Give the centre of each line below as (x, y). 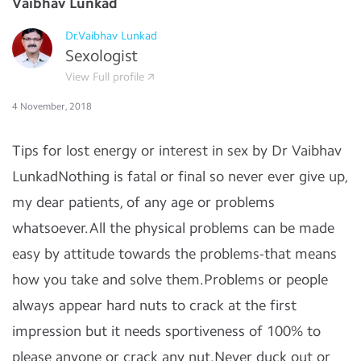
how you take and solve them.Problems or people (170, 280)
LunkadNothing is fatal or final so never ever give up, (180, 176)
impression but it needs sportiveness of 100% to (166, 331)
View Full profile (105, 77)
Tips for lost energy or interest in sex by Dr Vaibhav (177, 151)
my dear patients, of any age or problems (143, 202)
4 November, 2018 (52, 106)
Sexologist (102, 56)
